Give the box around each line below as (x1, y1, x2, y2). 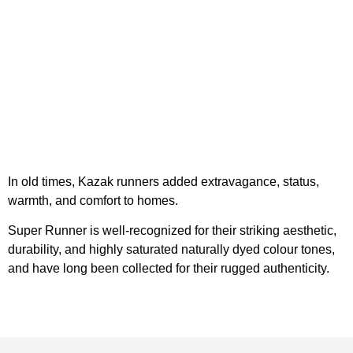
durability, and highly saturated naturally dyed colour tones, (8, 243, 335, 257)
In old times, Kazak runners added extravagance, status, (8, 174, 319, 188)
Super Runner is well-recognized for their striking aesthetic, (8, 224, 336, 238)
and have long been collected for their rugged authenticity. (8, 262, 329, 276)
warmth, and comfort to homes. (8, 193, 178, 207)
